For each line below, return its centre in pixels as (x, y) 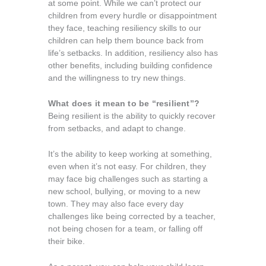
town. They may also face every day (115, 204)
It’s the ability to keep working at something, (130, 154)
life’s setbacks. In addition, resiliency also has (133, 53)
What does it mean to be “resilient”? (123, 103)
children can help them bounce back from (126, 40)
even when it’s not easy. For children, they (127, 166)
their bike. (66, 241)
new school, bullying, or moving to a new (124, 191)
